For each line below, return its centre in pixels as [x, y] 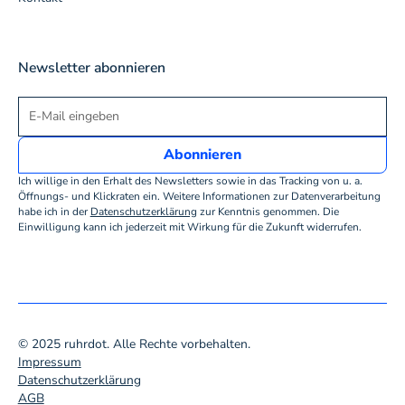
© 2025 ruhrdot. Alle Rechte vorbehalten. [134, 344]
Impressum [49, 363]
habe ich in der [54, 211]
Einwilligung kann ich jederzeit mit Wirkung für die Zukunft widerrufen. [189, 226]
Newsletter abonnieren [91, 67]
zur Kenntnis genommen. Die [268, 211]
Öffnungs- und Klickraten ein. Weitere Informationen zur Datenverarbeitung [199, 196]
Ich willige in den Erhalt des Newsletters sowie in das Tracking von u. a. [190, 180]
